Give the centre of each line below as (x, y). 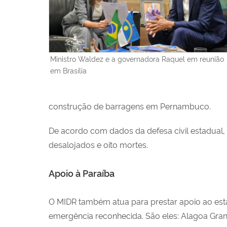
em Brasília (68, 70)
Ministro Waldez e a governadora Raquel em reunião (137, 58)
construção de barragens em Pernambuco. (130, 106)
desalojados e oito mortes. (98, 144)
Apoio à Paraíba (82, 173)
